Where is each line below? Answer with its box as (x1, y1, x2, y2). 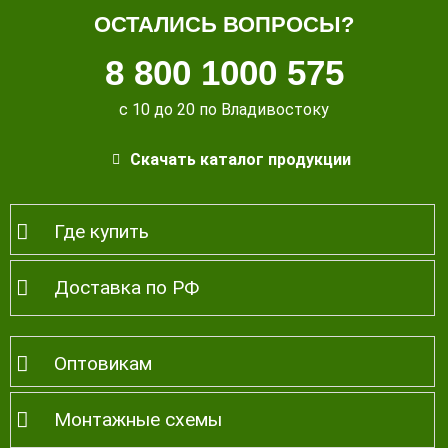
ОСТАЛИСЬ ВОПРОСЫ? (94, 12, 354, 38)
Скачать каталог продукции (129, 150, 351, 170)
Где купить (54, 220, 150, 244)
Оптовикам (54, 352, 153, 376)
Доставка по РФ (54, 276, 200, 300)
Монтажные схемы (54, 408, 223, 432)
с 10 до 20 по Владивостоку (119, 100, 329, 120)
